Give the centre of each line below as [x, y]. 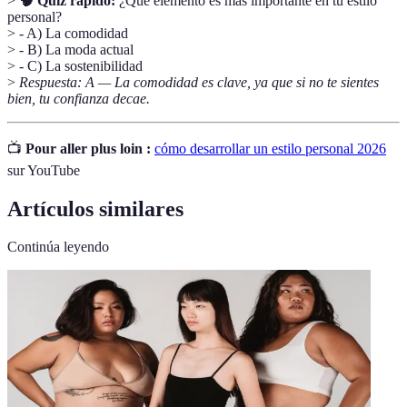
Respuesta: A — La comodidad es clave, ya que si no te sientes [199, 82]
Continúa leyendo [58, 247]
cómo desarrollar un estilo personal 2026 [270, 148]
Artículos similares [95, 208]
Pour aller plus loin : [88, 148]
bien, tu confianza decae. [79, 98]
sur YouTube [44, 170]
